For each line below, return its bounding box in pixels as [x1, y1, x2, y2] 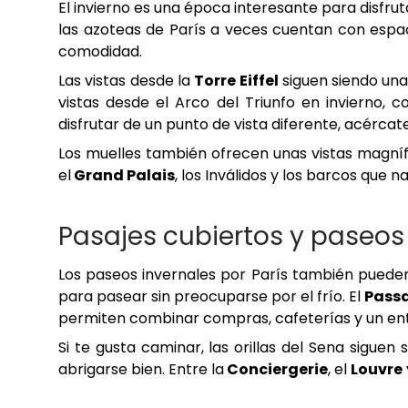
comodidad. [58, 41, 142, 63]
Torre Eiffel [194, 70, 279, 92]
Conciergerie [224, 359, 328, 381]
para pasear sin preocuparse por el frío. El [58, 286, 365, 308]
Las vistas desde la [58, 70, 195, 92]
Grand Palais [71, 165, 175, 187]
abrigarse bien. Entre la [58, 359, 224, 381]
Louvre [351, 359, 403, 381]
